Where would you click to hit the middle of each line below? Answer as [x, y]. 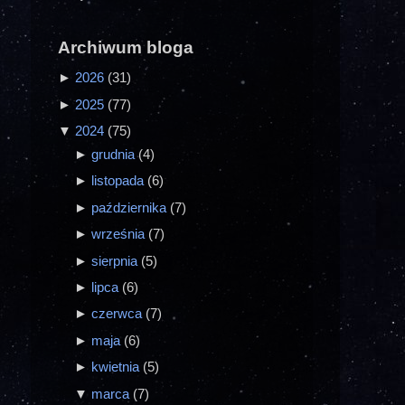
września [120, 234]
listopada [120, 181]
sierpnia [117, 260]
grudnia [115, 154]
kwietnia [118, 367]
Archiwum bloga [126, 48]
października [131, 207]
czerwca [119, 314]
